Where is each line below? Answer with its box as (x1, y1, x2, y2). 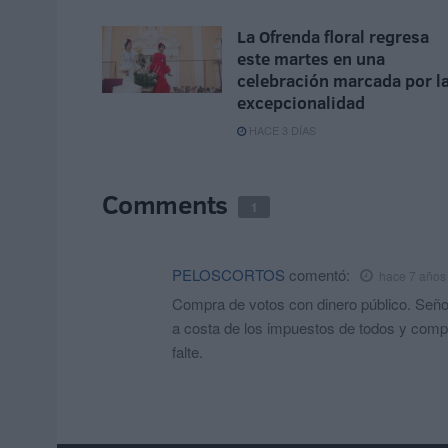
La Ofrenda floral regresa (237, 25, 429, 49)
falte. (172, 341, 203, 363)
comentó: (289, 264, 350, 286)
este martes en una (237, 47, 385, 71)
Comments (102, 186, 234, 223)
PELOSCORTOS (172, 264, 285, 286)
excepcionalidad (237, 91, 365, 115)
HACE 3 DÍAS (246, 122, 316, 139)
